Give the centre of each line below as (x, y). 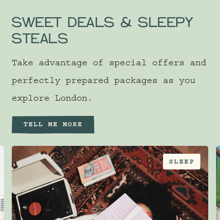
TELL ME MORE (53, 125)
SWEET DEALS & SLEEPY (103, 22)
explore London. (52, 100)
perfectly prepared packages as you (104, 82)
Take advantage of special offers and (109, 64)
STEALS (40, 39)
